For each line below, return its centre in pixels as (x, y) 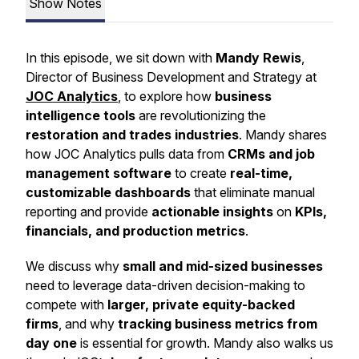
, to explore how (166, 96)
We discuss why (74, 266)
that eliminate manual (253, 192)
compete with (67, 305)
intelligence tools (81, 115)
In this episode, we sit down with (121, 58)
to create (201, 173)
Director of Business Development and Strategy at (171, 77)
